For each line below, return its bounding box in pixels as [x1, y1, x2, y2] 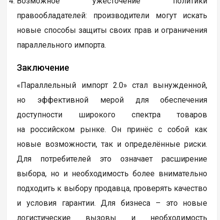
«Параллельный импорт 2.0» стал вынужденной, [17, 81, 208, 90]
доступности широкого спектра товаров [17, 110, 208, 120]
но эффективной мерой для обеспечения [17, 95, 208, 105]
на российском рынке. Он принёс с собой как [17, 125, 208, 135]
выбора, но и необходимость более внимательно [17, 169, 208, 179]
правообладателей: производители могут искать [17, 11, 208, 21]
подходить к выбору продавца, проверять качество [17, 184, 208, 193]
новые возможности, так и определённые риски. [17, 139, 208, 149]
